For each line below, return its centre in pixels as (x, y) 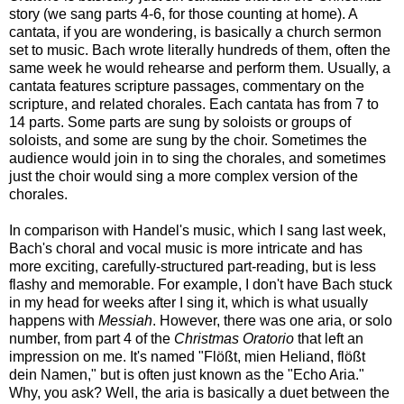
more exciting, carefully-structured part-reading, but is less (193, 266)
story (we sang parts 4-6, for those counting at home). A (183, 14)
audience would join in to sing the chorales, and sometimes (197, 158)
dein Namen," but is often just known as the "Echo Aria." (187, 374)
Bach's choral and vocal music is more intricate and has (186, 248)
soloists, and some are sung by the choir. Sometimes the (188, 140)
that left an (329, 338)
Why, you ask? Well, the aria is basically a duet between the (199, 392)
